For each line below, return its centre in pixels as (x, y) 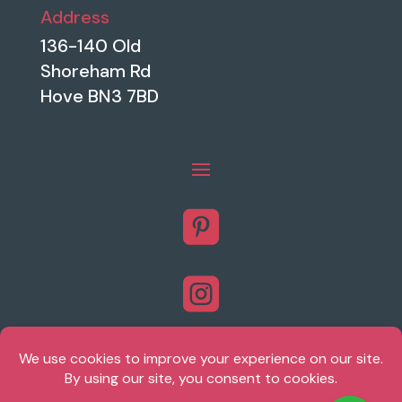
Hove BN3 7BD (99, 96)
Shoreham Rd (95, 71)
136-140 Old (90, 46)
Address (74, 17)
